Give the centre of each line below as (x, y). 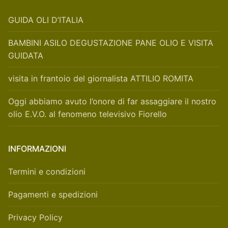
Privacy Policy (35, 218)
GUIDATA (26, 55)
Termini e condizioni (47, 171)
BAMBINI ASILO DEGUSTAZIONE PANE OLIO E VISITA (111, 42)
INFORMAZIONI (37, 148)
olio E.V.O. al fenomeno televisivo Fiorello (88, 114)
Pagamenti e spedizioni (53, 194)
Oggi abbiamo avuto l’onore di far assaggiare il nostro (112, 102)
